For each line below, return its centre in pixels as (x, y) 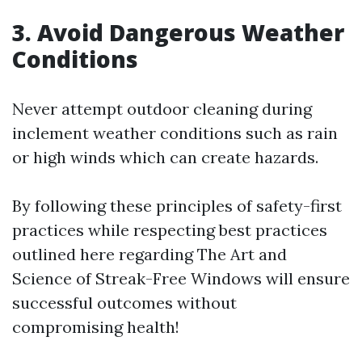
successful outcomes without (124, 303)
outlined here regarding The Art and (149, 254)
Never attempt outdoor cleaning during (162, 109)
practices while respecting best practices (170, 230)
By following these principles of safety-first (177, 206)
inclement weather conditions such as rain (175, 133)
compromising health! (96, 327)
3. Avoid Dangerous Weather (178, 32)
